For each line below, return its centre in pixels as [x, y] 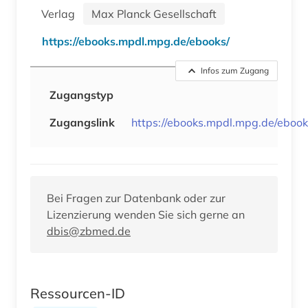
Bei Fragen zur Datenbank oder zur [136, 198]
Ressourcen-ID [78, 293]
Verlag [61, 13]
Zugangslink [82, 122]
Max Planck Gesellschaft [154, 13]
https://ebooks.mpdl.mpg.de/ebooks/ [136, 41]
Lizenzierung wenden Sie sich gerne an [146, 214]
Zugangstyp [81, 95]
